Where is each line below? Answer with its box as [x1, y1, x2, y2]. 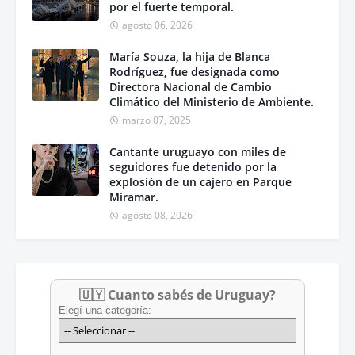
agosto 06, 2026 [122, 18, 193, 32]
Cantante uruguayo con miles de [109, 144, 286, 160]
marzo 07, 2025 [122, 113, 191, 128]
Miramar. [109, 189, 158, 205]
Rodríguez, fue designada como [109, 64, 280, 80]
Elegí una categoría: [59, 304, 151, 317]
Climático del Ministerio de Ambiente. [109, 94, 314, 110]
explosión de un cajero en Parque [109, 174, 292, 190]
